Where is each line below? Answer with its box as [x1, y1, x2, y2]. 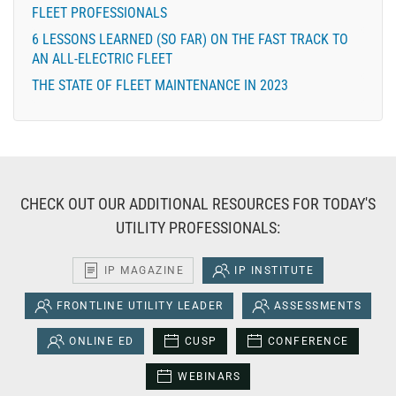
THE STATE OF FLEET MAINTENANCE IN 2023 [32, 76, 288, 94]
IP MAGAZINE [103, 263, 185, 277]
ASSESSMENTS [273, 299, 362, 312]
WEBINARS [178, 369, 240, 383]
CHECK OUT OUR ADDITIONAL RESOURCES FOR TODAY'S [20, 194, 376, 213]
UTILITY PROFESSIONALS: [116, 217, 280, 237]
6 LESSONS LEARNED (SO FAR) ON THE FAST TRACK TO [32, 30, 348, 48]
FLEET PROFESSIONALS [32, 4, 167, 21]
